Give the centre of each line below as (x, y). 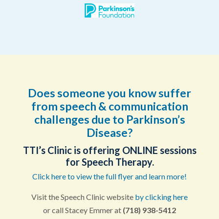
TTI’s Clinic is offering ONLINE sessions (109, 150)
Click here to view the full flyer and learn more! (109, 176)
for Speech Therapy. (109, 162)
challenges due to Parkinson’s (109, 120)
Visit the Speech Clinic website (83, 197)
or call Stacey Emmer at (83, 210)
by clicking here (161, 197)
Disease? (109, 133)
